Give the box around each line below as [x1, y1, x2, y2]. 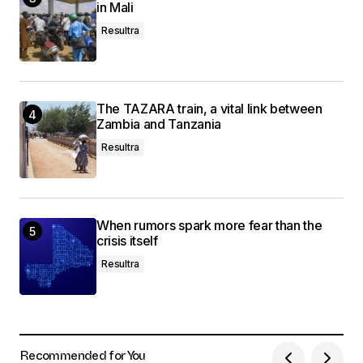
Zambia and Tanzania [96, 116, 221, 133]
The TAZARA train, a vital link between [96, 100, 322, 117]
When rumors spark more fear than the [96, 217, 322, 234]
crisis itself [96, 233, 158, 250]
